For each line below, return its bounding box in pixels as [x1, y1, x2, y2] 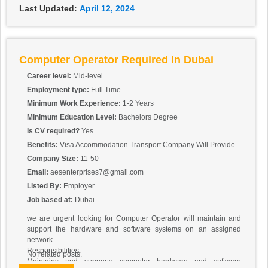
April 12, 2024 [80, 4, 135, 14]
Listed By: [27, 182, 63, 191]
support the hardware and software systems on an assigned [27, 225, 241, 234]
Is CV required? [27, 127, 81, 136]
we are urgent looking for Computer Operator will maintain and [27, 214, 241, 223]
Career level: [27, 72, 73, 81]
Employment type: [27, 86, 91, 95]
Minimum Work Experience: [27, 99, 123, 108]
